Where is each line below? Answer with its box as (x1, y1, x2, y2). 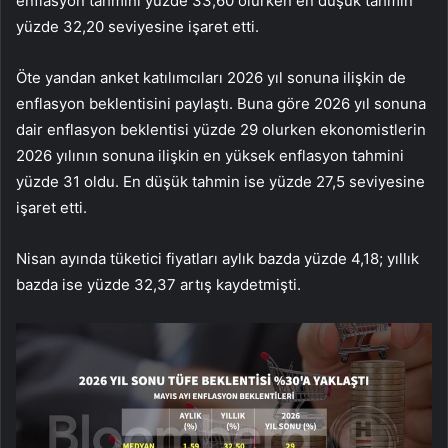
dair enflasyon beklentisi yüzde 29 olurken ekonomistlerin (16, 120, 426, 140)
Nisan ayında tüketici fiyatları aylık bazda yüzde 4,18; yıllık (16, 249, 419, 269)
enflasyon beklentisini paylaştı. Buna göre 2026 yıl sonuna (16, 94, 426, 114)
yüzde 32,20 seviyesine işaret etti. (16, 17, 259, 37)
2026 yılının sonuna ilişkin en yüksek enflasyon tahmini (16, 146, 404, 166)
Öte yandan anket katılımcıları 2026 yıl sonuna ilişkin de (16, 68, 406, 88)
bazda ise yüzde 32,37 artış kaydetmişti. (16, 275, 301, 295)
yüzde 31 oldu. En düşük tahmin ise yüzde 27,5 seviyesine (16, 172, 425, 192)
